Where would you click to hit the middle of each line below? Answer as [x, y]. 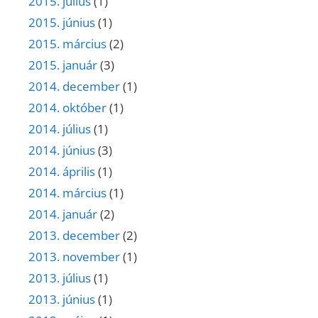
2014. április [62, 172]
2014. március [67, 193]
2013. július [60, 278]
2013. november [74, 257]
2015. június [62, 23]
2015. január [63, 65]
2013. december [74, 236]
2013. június [62, 300]
